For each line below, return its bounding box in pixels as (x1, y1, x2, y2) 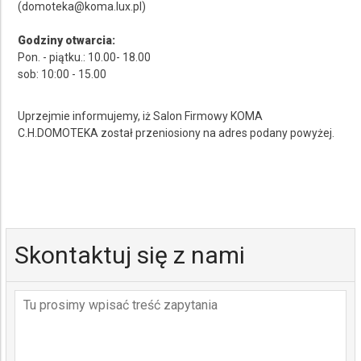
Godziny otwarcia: (18, 33, 116, 47)
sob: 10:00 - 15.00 (18, 67, 107, 81)
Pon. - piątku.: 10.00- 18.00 (18, 50, 151, 64)
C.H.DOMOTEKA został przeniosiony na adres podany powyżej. (18, 126, 335, 139)
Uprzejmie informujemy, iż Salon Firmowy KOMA (18, 109, 263, 122)
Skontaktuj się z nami (15, 240, 246, 269)
